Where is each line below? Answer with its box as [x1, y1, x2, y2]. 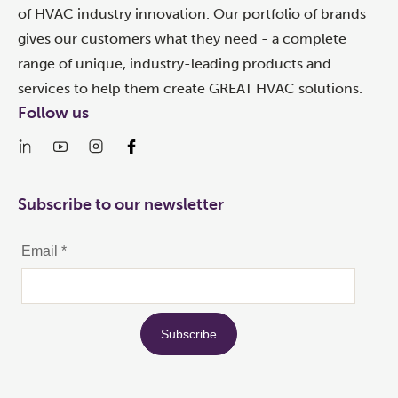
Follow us [18, 103, 89, 123]
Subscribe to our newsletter [18, 195, 224, 214]
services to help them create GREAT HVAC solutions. [18, 80, 362, 97]
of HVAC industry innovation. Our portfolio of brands [18, 5, 366, 22]
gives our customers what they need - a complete [18, 30, 346, 47]
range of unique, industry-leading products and [18, 55, 331, 72]
